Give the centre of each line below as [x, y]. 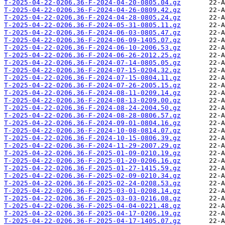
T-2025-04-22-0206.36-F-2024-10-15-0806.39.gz [92, 138]
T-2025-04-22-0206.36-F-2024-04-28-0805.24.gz [92, 18]
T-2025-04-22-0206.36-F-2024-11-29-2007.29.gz [92, 146]
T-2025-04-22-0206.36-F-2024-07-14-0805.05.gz [92, 63]
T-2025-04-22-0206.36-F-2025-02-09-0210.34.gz [92, 176]
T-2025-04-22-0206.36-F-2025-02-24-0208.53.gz [92, 183]
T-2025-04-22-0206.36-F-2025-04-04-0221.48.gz [92, 206]
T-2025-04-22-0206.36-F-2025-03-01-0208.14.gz [92, 191]
